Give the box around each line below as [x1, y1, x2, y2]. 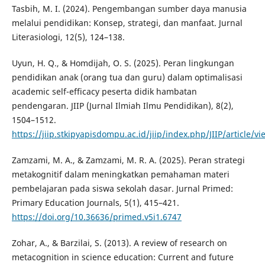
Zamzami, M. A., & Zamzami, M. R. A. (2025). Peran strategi [11, 154, 245, 166]
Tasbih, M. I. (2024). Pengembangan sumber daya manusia [11, 2, 247, 14]
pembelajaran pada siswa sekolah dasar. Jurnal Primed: [11, 182, 233, 194]
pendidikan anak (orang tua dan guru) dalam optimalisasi [11, 71, 243, 83]
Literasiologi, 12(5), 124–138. [11, 31, 125, 43]
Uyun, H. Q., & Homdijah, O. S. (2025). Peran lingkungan [11, 57, 234, 69]
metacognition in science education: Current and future [11, 251, 234, 263]
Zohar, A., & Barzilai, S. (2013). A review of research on [11, 237, 227, 248]
